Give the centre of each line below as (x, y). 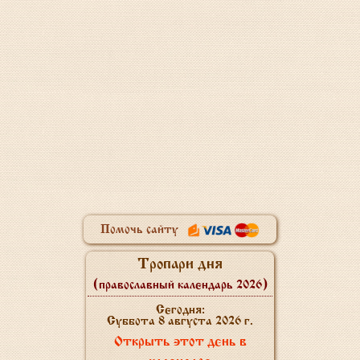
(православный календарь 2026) (180, 286)
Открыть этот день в (180, 343)
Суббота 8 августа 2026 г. (180, 322)
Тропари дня (180, 265)
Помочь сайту (141, 230)
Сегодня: (180, 311)
